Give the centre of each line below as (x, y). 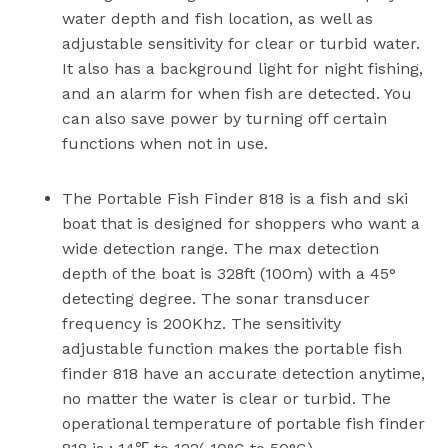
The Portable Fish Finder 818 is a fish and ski (235, 198)
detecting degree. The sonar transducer (216, 298)
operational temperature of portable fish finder (244, 423)
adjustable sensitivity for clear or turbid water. (241, 43)
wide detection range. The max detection (221, 248)
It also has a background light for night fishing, (243, 68)
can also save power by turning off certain (225, 118)
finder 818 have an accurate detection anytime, (244, 373)
